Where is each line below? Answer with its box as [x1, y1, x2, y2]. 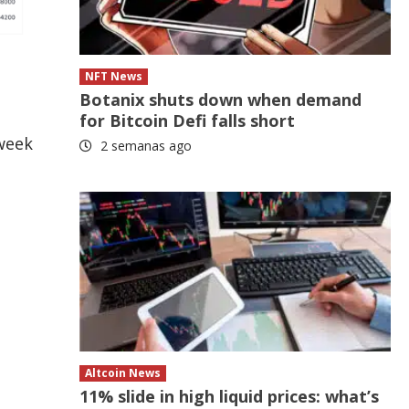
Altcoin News [85, 365, 162, 382]
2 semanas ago [97, 137, 193, 155]
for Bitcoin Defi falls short [79, 110, 296, 132]
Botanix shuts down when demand [79, 89, 362, 111]
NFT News [85, 68, 143, 85]
